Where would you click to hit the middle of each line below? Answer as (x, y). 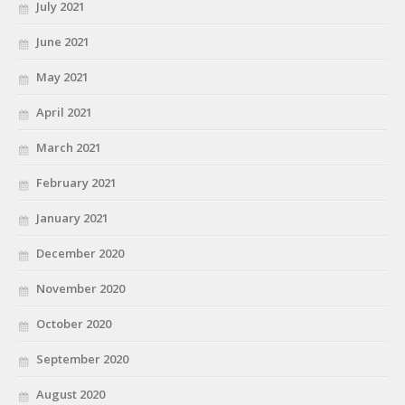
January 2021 (72, 218)
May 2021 (62, 77)
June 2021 (63, 42)
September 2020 (82, 359)
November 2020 (80, 289)
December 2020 (80, 254)
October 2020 (74, 324)
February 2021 (76, 183)
